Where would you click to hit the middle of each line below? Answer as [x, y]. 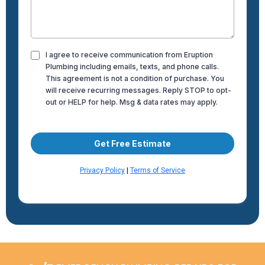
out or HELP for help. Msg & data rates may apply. [132, 102]
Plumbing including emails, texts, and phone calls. [132, 67]
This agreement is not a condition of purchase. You [135, 79]
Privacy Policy [102, 171]
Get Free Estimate [132, 144]
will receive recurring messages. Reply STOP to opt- [138, 91]
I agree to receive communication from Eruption [129, 55]
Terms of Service [158, 171]
